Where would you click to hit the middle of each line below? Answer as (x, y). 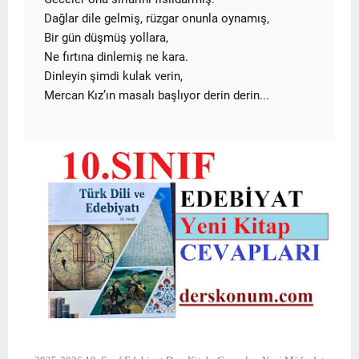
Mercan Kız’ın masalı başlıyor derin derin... (157, 95)
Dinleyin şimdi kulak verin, (113, 76)
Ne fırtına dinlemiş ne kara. (116, 57)
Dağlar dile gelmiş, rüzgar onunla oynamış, (157, 18)
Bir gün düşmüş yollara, (106, 38)
